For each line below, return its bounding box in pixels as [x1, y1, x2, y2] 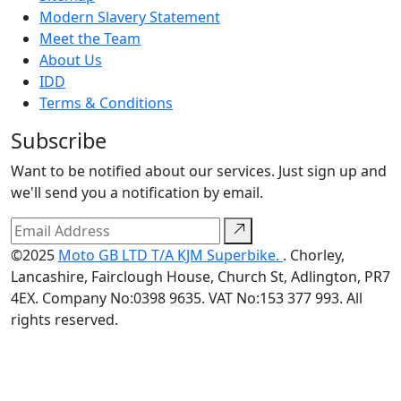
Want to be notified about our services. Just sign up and [11, 161, 387, 182]
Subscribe [11, 126, 107, 156]
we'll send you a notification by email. [11, 183, 263, 203]
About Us [39, 50, 102, 71]
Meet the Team [39, 29, 141, 49]
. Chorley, [283, 245, 345, 266]
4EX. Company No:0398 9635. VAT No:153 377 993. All [11, 288, 363, 309]
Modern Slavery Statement [39, 7, 220, 28]
